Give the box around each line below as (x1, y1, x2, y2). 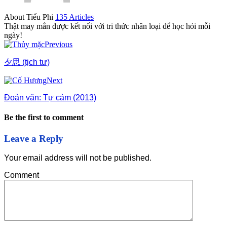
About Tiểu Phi (4, 13, 55, 22)
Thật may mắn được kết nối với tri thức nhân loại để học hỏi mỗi (4, 22, 210, 31)
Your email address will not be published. (4, 154, 152, 163)
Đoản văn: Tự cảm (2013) (4, 93, 96, 102)
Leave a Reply (4, 133, 63, 144)
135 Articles (55, 13, 94, 22)
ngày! (4, 31, 22, 40)
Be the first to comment (4, 113, 84, 122)
